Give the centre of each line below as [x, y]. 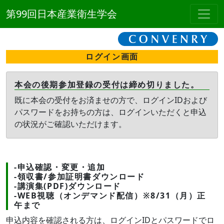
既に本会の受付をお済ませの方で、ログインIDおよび [111, 100]
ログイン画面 [112, 56]
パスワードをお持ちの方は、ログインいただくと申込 [110, 112]
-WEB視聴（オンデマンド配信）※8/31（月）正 [110, 195]
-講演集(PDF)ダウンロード [67, 186]
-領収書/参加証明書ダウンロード [79, 176]
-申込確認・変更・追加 [60, 167]
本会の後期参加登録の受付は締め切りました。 [107, 84]
